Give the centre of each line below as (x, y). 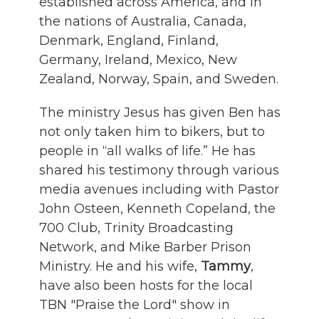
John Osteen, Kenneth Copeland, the (157, 208)
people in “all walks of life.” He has (147, 151)
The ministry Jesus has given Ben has (160, 112)
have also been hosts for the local (146, 285)
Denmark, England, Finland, (129, 40)
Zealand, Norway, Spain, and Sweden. (159, 79)
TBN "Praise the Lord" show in (135, 304)
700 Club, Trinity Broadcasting (136, 228)
